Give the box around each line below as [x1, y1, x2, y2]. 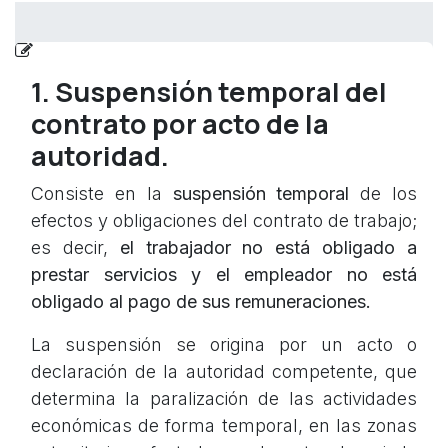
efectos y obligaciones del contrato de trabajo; [31, 210, 417, 232]
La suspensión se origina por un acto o [31, 334, 417, 356]
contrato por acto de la [31, 105, 329, 143]
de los [349, 183, 418, 205]
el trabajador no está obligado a [119, 237, 418, 259]
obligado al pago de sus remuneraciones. [31, 291, 376, 313]
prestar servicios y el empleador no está [31, 264, 417, 286]
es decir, [31, 237, 120, 259]
